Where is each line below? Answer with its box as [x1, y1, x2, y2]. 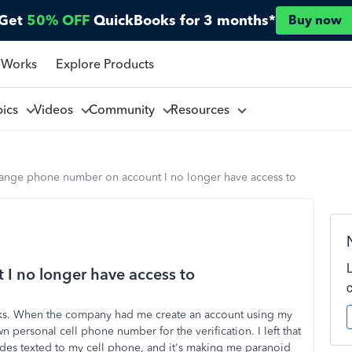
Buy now [288, 13, 342, 27]
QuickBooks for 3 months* [93, 12, 276, 29]
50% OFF [27, 12, 90, 29]
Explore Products [55, 56, 154, 71]
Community [88, 101, 161, 117]
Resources [170, 101, 236, 117]
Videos [33, 101, 79, 117]
